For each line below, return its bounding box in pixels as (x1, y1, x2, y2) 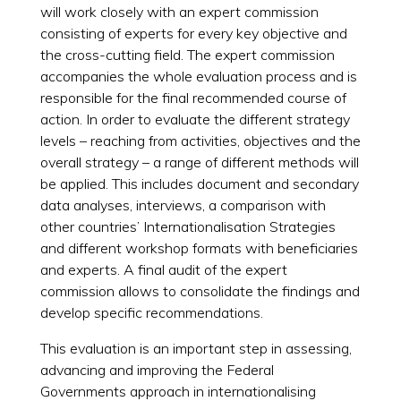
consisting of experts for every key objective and (39, 24, 347, 43)
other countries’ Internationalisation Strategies (39, 218, 336, 236)
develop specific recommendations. (39, 303, 267, 322)
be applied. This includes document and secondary (39, 175, 359, 193)
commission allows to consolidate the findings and (39, 282, 360, 301)
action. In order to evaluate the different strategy (39, 110, 350, 129)
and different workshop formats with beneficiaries (39, 239, 358, 258)
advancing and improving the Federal (39, 361, 274, 380)
